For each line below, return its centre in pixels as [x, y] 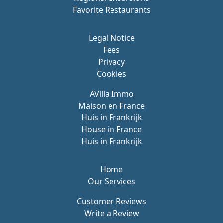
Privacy [111, 62]
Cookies [111, 74]
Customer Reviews [111, 201]
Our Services [111, 181]
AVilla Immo [111, 94]
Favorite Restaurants [111, 10]
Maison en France [111, 106]
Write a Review [111, 213]
